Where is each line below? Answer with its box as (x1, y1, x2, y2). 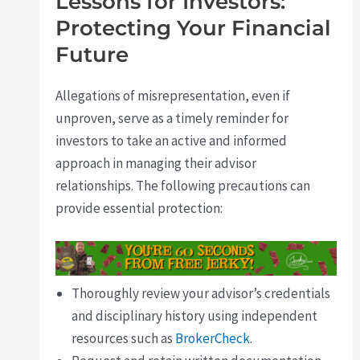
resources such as (72, 329, 176, 348)
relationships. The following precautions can (55, 176, 311, 194)
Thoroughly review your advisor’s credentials (72, 284, 331, 303)
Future (55, 41, 129, 67)
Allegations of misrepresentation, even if (55, 86, 291, 104)
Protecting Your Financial (55, 14, 332, 41)
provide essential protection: (55, 198, 223, 217)
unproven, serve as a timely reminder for (55, 108, 289, 127)
